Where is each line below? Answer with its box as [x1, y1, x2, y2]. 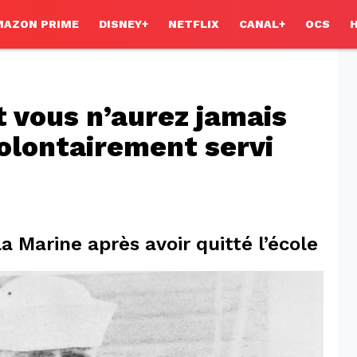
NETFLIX [168, 18, 219, 31]
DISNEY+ [99, 18, 148, 31]
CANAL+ [239, 18, 285, 31]
